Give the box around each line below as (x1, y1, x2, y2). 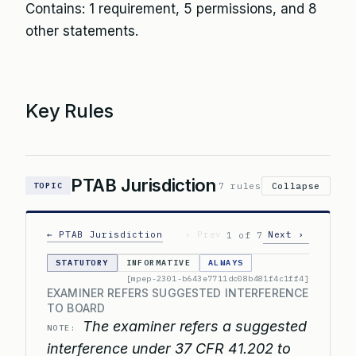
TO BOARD (47, 301, 106, 315)
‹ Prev (185, 229, 222, 240)
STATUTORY (56, 257, 109, 268)
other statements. (25, 23, 138, 39)
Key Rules (25, 99, 114, 122)
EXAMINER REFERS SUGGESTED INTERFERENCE (47, 286, 309, 300)
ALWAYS (208, 257, 244, 268)
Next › (268, 229, 304, 240)
